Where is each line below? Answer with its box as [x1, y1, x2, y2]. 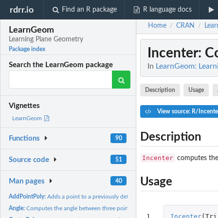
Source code [9, 156, 50, 164]
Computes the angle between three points [26, 205, 133, 211]
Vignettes [9, 102, 40, 110]
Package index [9, 46, 46, 53]
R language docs [143, 6, 192, 13]
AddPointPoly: [9, 193, 48, 200]
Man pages [9, 177, 45, 185]
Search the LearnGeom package [9, 61, 113, 69]
